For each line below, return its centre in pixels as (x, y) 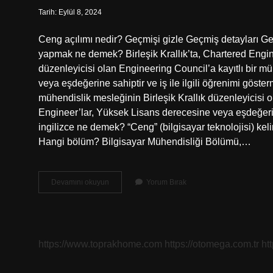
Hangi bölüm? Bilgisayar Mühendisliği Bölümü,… (145, 142)
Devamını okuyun (80, 182)
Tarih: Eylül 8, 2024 (70, 12)
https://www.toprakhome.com (100, 244)
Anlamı (120, 193)
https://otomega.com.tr (212, 244)
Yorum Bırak (166, 182)
